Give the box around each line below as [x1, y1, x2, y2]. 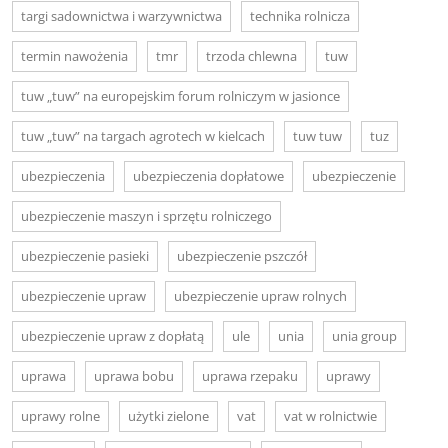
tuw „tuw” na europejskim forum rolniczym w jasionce [21, 86, 340, 105]
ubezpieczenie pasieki [21, 246, 149, 265]
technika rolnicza [250, 6, 350, 25]
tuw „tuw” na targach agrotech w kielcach [21, 126, 265, 145]
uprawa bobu [94, 366, 174, 385]
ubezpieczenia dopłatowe [133, 166, 284, 185]
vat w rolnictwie [284, 406, 377, 425]
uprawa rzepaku [202, 366, 298, 385]
